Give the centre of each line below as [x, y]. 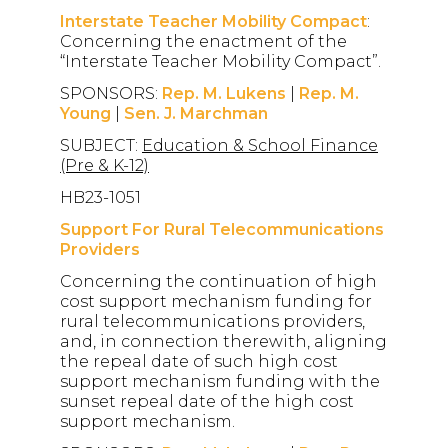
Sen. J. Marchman [196, 114]
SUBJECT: [101, 146]
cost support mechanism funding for [216, 302]
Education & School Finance [260, 146]
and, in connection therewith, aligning [223, 342]
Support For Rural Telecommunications [222, 230]
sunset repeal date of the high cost [207, 402]
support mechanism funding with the [220, 382]
